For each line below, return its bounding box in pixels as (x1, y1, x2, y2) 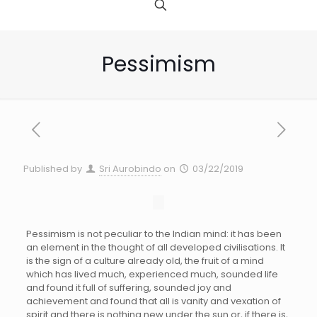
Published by (23, 162, 82, 176)
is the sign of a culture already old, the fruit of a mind (25, 254, 264, 268)
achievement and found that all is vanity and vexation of (25, 294, 281, 309)
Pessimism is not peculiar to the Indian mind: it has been (25, 227, 282, 241)
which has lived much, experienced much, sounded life (25, 267, 278, 282)
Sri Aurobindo (99, 162, 162, 176)
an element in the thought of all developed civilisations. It (25, 241, 285, 255)
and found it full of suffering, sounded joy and (25, 281, 231, 295)
